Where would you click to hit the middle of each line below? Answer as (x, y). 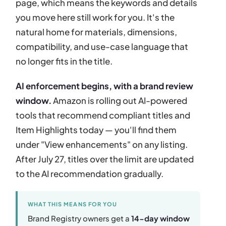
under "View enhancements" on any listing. (102, 144)
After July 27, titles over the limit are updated (105, 159)
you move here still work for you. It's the (95, 17)
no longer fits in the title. (64, 61)
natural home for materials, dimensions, (97, 32)
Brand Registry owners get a (80, 218)
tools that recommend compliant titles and (103, 115)
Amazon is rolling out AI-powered (120, 100)
